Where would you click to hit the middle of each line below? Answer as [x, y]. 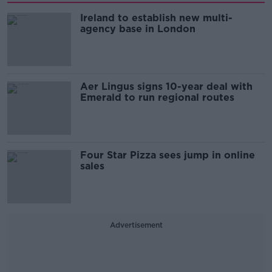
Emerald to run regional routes [157, 97]
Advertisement [136, 225]
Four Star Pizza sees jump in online [168, 155]
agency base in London [138, 29]
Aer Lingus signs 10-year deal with [166, 86]
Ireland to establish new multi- [156, 18]
